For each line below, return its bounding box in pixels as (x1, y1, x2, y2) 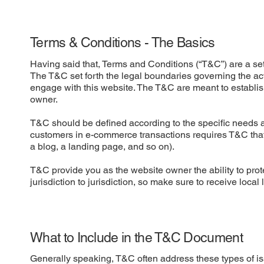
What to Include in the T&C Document (30, 229, 243, 245)
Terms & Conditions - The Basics (30, 35, 215, 51)
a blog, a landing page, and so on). (30, 140, 187, 152)
